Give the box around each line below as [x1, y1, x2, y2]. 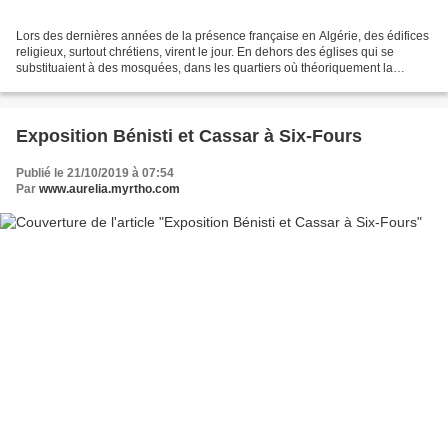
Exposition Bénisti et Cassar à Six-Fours [16, 126, 362, 147]
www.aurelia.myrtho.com [39, 182, 180, 197]
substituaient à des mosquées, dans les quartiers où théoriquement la [16, 61, 393, 76]
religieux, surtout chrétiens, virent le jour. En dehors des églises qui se [16, 45, 394, 60]
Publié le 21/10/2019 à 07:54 [16, 166, 174, 181]
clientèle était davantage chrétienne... [16, 77, 219, 92]
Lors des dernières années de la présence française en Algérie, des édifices [16, 29, 429, 44]
